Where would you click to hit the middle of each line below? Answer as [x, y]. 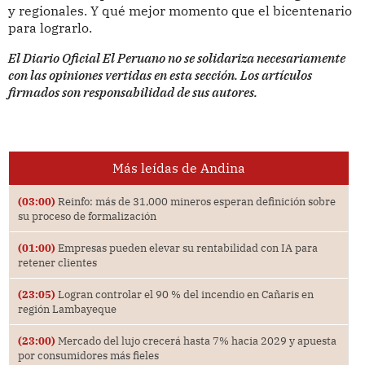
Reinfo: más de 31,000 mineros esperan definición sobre [195, 202]
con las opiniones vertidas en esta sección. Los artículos [160, 75]
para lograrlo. [50, 28]
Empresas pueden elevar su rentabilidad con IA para [186, 248]
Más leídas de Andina [178, 168]
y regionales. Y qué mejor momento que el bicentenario [180, 11]
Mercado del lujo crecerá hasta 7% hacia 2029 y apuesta [196, 341]
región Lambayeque [67, 309]
